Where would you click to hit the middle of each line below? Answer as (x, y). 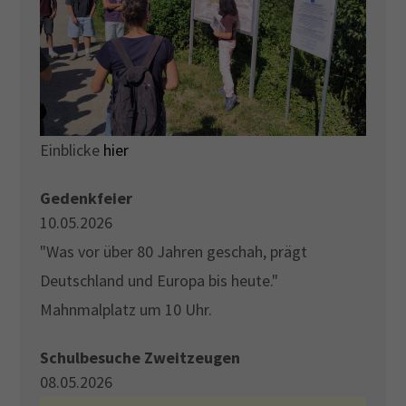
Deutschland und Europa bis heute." (159, 281)
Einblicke (72, 150)
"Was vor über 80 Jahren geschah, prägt (174, 252)
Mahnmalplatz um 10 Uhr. (126, 310)
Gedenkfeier (87, 198)
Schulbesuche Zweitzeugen (140, 358)
